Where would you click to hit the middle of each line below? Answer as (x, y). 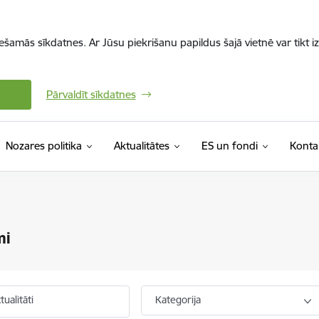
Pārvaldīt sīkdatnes (91, 94)
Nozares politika (43, 146)
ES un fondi (229, 146)
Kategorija (178, 300)
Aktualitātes (141, 146)
